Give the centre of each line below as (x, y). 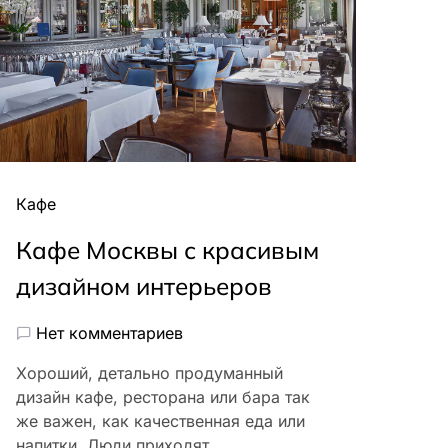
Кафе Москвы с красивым (167, 250)
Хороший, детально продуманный (149, 373)
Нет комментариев (109, 333)
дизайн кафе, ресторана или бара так (163, 397)
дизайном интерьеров (144, 286)
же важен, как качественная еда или (160, 421)
